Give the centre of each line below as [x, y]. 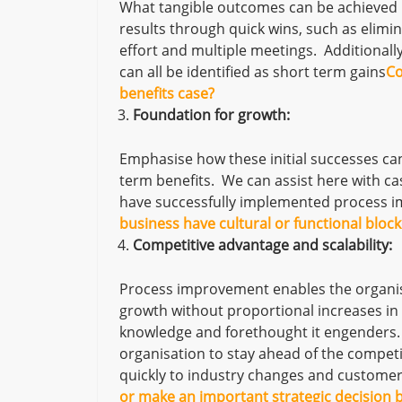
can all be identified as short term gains [252, 72]
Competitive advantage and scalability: [262, 245]
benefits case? [166, 93]
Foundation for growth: [211, 115]
